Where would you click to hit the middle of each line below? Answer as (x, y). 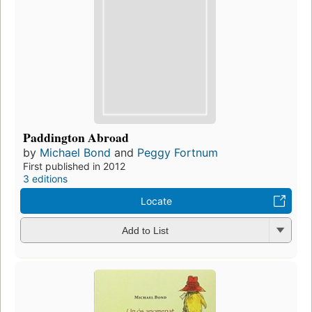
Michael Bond (75, 152)
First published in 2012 (74, 166)
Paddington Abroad (76, 137)
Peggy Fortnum (178, 152)
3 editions (45, 178)
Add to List (145, 231)
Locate (156, 201)
